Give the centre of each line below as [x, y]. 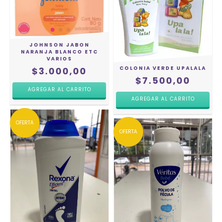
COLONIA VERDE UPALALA [163, 68]
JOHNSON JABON [59, 45]
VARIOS [59, 58]
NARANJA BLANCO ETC [59, 52]
